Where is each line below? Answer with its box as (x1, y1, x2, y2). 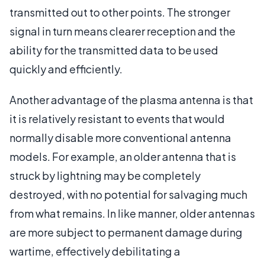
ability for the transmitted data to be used (9, 43, 218, 57)
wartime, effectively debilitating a (9, 244, 180, 258)
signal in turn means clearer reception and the (9, 24, 235, 38)
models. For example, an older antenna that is (9, 150, 236, 163)
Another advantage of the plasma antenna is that (9, 93, 253, 106)
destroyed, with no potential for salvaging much (9, 188, 247, 201)
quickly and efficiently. (9, 62, 122, 76)
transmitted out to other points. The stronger (9, 5, 230, 19)
